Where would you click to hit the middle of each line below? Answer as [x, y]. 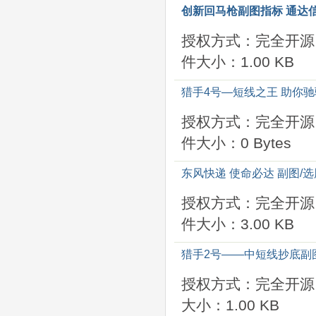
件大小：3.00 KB [238, 224]
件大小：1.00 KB [238, 62]
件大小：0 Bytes [236, 143]
